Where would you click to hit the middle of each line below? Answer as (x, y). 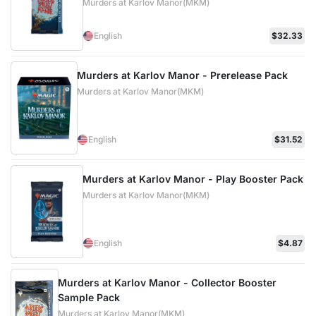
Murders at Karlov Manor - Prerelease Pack (182, 75)
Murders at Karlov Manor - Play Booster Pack (193, 179)
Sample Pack (89, 297)
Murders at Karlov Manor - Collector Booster (168, 282)
